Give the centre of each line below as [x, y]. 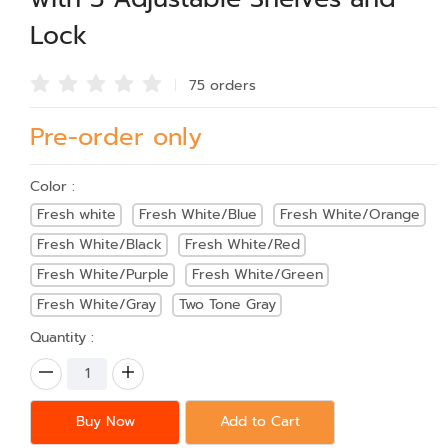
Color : [52, 186]
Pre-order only [116, 136]
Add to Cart [260, 422]
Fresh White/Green [257, 275]
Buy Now [105, 422]
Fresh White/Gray [96, 305]
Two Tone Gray [227, 305]
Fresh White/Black [99, 245]
